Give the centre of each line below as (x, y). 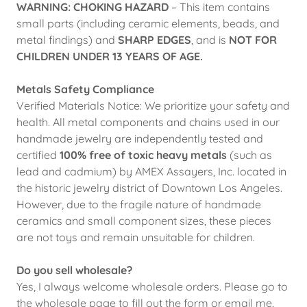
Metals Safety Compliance (85, 89)
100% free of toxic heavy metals (143, 155)
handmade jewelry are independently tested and (140, 138)
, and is (210, 40)
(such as (249, 155)
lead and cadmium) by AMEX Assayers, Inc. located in (151, 171)
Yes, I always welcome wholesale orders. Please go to (152, 286)
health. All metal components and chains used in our (148, 122)
